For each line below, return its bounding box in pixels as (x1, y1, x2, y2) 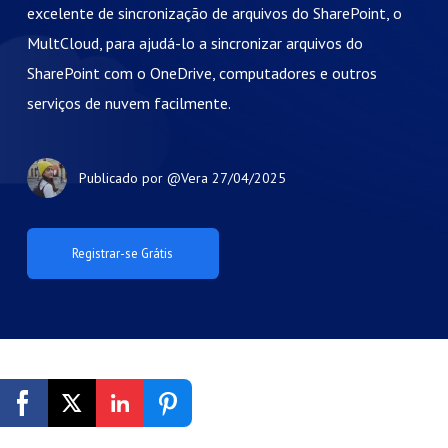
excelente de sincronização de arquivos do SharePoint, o (26, 3, 402, 23)
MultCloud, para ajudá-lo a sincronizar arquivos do (26, 33, 363, 53)
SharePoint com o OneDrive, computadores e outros (26, 63, 377, 83)
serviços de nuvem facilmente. (26, 93, 231, 113)
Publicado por (78, 168, 167, 187)
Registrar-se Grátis (90, 418, 217, 440)
